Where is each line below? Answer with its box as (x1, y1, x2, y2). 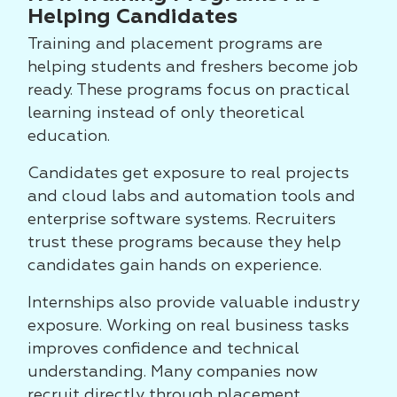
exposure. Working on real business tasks (27, 318, 349, 334)
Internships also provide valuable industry (27, 295, 360, 311)
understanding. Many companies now (27, 364, 318, 380)
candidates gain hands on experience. (27, 258, 322, 274)
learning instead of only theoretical (27, 105, 305, 121)
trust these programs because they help (27, 235, 341, 251)
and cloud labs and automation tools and (27, 189, 355, 205)
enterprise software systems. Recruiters (27, 212, 336, 228)
